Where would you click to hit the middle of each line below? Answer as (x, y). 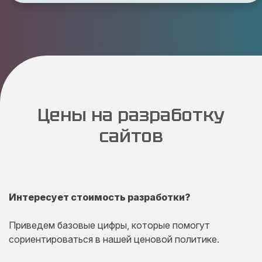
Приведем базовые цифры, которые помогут (109, 225)
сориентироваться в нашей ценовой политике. (114, 239)
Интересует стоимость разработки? (100, 197)
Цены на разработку (131, 115)
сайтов (131, 136)
